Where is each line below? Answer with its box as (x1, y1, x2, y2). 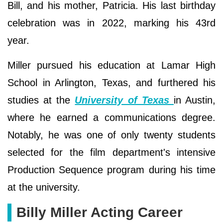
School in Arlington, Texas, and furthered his (7, 77, 216, 88)
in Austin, (173, 94, 216, 106)
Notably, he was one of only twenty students (7, 129, 216, 140)
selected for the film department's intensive (7, 146, 216, 158)
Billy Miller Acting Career (16, 204, 183, 220)
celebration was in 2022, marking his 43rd (7, 17, 216, 28)
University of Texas (75, 94, 174, 106)
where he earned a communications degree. (7, 111, 216, 123)
